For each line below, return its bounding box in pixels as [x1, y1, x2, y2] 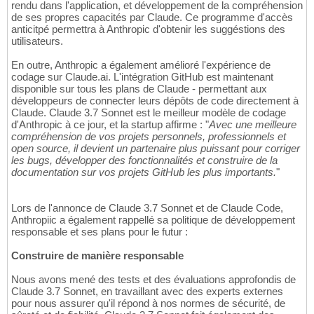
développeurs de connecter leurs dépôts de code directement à [11, 95, 299, 107]
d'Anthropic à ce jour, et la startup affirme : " [11, 118, 209, 131]
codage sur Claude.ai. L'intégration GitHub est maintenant [11, 71, 273, 83]
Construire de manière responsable [11, 250, 184, 262]
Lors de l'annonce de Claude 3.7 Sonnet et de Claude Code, [11, 202, 283, 214]
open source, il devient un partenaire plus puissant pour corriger [11, 142, 300, 155]
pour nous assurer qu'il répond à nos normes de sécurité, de [11, 297, 285, 310]
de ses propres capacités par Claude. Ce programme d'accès [11, 11, 293, 24]
